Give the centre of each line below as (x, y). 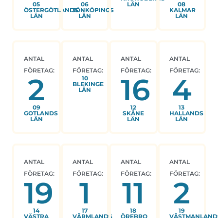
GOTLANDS (41, 113)
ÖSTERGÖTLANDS (51, 10)
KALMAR (182, 10)
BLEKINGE (88, 84)
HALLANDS (186, 113)
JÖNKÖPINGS (93, 10)
